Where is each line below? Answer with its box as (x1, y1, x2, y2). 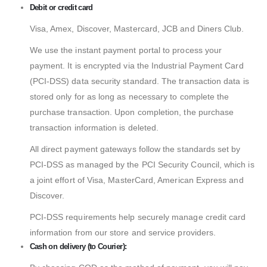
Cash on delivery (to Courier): (29, 241, 127, 251)
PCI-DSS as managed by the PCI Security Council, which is (29, 159, 254, 169)
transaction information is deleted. (29, 122, 159, 132)
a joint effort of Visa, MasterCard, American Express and (29, 175, 244, 185)
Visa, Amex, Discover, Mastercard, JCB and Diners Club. (29, 23, 244, 33)
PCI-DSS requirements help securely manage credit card (29, 212, 246, 222)
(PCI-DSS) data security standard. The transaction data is (29, 76, 249, 86)
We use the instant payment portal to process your (29, 45, 222, 55)
